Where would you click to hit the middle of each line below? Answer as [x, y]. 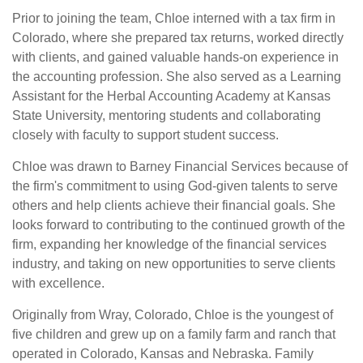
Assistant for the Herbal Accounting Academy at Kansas [171, 96]
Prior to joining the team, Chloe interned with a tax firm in [174, 18]
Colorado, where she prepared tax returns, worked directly [178, 38]
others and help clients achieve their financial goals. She [174, 205]
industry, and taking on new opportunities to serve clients [174, 264]
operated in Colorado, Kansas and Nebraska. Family [163, 354]
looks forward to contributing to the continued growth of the [179, 225]
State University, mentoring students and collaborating [167, 115]
